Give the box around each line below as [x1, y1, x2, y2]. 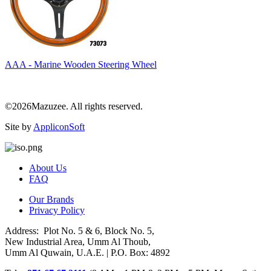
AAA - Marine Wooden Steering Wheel [5, 59, 157, 70]
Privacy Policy [29, 204, 85, 215]
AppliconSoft [33, 121, 85, 132]
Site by [5, 121, 33, 132]
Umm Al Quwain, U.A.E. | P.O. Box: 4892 [5, 247, 170, 258]
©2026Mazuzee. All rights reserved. [5, 100, 143, 111]
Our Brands [29, 194, 74, 204]
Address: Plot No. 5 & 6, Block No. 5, [5, 225, 154, 236]
